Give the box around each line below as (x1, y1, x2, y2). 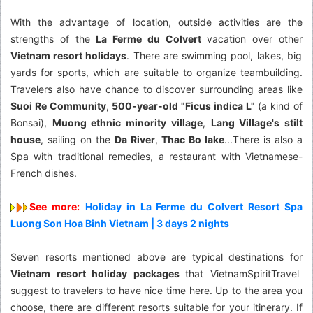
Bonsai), (10, 117, 52, 129)
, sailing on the (41, 133, 115, 146)
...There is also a (224, 133, 303, 146)
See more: (29, 201, 80, 213)
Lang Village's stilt (210, 117, 303, 129)
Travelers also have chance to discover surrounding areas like (10, 83, 303, 96)
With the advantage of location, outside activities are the (10, 16, 303, 29)
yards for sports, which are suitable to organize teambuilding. (10, 66, 303, 79)
